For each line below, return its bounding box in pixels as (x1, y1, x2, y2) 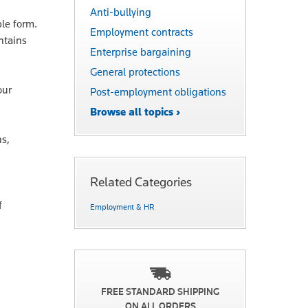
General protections (90, 65, 180, 78)
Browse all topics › (90, 104, 180, 118)
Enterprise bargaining (90, 45, 191, 58)
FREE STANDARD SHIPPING (101, 285, 219, 298)
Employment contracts (90, 25, 193, 38)
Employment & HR (90, 201, 155, 212)
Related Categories (90, 173, 192, 190)
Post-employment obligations (90, 85, 226, 98)
